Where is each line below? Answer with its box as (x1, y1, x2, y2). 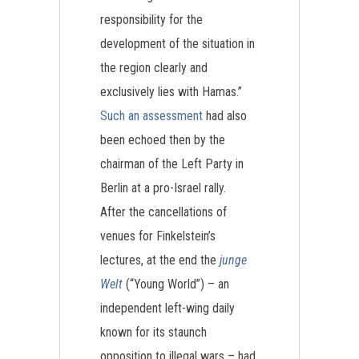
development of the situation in (100, 36, 255, 51)
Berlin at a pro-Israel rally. (100, 180, 226, 196)
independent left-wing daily (100, 301, 235, 316)
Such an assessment (100, 108, 203, 123)
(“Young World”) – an (123, 276, 229, 292)
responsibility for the (100, 12, 203, 27)
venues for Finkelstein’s (100, 228, 216, 244)
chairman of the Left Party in (100, 156, 244, 171)
